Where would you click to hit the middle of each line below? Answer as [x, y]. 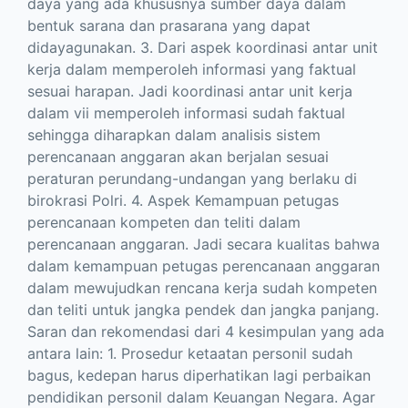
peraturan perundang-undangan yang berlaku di [192, 179]
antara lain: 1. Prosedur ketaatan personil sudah [190, 354]
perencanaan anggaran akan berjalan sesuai [178, 157]
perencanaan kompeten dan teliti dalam [164, 223]
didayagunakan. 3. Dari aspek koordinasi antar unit [203, 48]
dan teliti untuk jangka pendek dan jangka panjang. [203, 310]
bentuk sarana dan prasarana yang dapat [169, 26]
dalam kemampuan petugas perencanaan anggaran [204, 266]
